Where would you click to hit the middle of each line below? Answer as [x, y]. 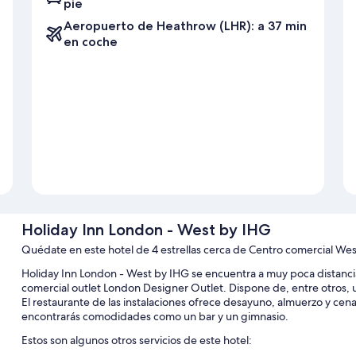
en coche [91, 42]
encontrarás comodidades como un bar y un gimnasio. [155, 317]
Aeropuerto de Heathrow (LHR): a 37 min [185, 26]
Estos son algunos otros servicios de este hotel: [136, 341]
